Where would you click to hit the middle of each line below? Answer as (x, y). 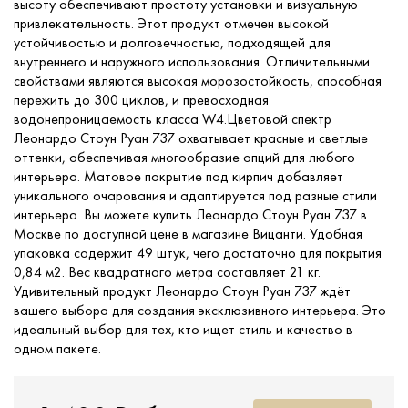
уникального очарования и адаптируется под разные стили (195, 195)
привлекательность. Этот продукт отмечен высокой (171, 23)
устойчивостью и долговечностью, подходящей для (172, 42)
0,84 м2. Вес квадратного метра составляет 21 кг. (167, 272)
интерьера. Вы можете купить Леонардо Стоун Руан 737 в (190, 214)
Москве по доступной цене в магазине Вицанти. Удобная (188, 234)
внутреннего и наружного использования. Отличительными (192, 61)
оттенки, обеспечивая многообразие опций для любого (184, 157)
